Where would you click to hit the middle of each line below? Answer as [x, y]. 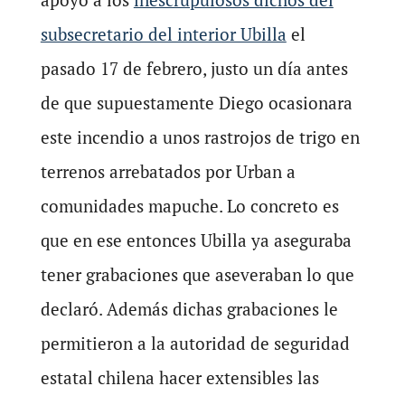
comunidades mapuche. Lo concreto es [189, 206]
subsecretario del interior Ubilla [163, 34]
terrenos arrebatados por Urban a [168, 171]
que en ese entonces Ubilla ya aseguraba [196, 240]
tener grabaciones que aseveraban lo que [197, 274]
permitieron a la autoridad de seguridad [195, 343]
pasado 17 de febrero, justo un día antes [194, 68]
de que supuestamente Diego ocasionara [196, 103]
